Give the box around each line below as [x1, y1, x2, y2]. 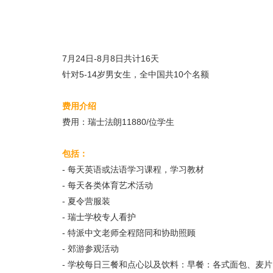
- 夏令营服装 [62, 196, 110, 207]
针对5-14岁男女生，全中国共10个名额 [62, 69, 209, 80]
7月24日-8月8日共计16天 [62, 54, 159, 64]
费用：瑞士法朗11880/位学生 [62, 117, 174, 127]
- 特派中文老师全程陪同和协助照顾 [62, 228, 196, 238]
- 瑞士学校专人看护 [62, 212, 136, 222]
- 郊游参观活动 [62, 244, 119, 254]
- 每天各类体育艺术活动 [62, 180, 153, 191]
